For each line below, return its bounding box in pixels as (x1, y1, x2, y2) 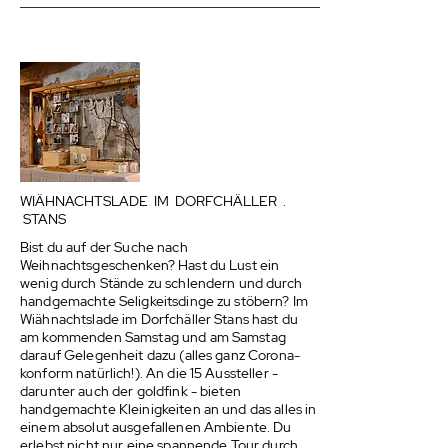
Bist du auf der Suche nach (20, 238, 188, 256)
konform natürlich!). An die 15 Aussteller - (20, 364, 279, 382)
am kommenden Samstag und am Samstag (20, 328, 286, 346)
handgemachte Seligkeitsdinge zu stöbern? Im (20, 292, 309, 310)
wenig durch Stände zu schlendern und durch (20, 274, 302, 292)
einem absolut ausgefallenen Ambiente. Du (20, 418, 292, 436)
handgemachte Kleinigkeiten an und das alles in (20, 400, 317, 418)
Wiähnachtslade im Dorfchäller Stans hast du (20, 310, 299, 328)
